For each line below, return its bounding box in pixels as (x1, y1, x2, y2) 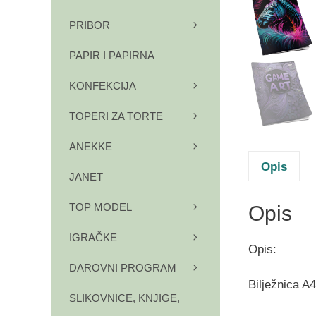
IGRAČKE (69, 231, 117, 244)
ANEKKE (69, 140, 112, 153)
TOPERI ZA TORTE (69, 110, 163, 123)
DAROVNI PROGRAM (69, 262, 176, 274)
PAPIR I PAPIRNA (69, 49, 154, 62)
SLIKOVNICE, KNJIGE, (69, 292, 180, 305)
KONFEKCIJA (69, 80, 136, 92)
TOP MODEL (69, 201, 132, 214)
